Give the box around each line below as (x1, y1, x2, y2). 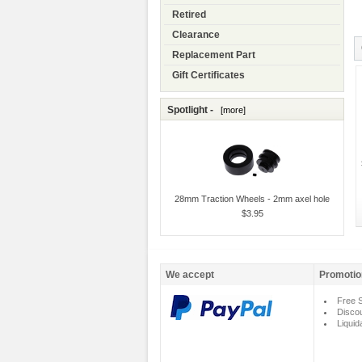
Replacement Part (172, 49, 255, 61)
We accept (166, 268, 214, 280)
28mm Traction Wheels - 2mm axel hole (175, 194, 330, 204)
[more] (215, 105, 246, 116)
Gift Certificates (172, 69, 245, 82)
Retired (172, 9, 206, 21)
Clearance (172, 29, 220, 41)
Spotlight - (166, 104, 216, 116)
